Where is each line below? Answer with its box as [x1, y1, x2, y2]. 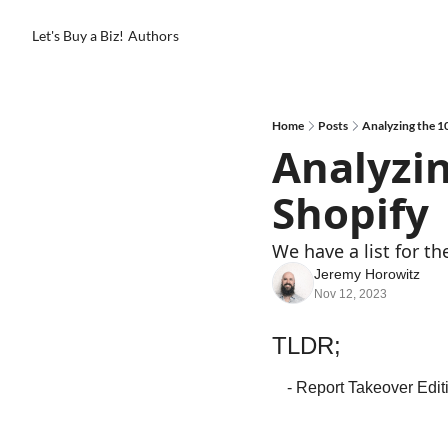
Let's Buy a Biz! [32, 27, 124, 44]
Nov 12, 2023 [314, 287, 387, 301]
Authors [128, 27, 179, 44]
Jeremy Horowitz [314, 266, 420, 282]
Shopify [272, 184, 429, 241]
